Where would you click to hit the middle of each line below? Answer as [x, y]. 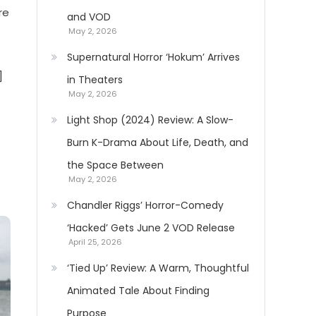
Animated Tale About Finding [138, 291]
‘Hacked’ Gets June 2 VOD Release [151, 228]
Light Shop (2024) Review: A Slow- [150, 120]
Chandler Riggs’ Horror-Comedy [145, 205]
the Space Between [115, 165]
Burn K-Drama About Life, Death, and [158, 142]
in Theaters [95, 80]
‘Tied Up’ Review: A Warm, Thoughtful [158, 268]
